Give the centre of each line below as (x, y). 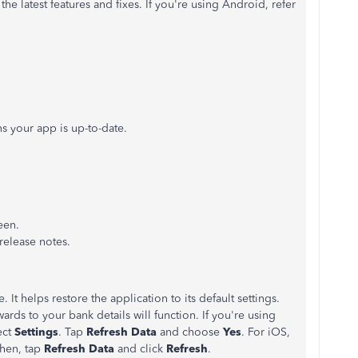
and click (142, 349)
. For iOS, (266, 332)
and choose (190, 332)
